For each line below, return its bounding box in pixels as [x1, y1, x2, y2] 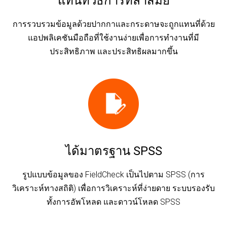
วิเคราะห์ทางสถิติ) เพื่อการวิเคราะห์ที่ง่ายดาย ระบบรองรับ [12, 183, 215, 193]
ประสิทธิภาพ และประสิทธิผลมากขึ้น [49, 46, 178, 56]
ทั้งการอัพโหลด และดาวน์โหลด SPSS [47, 197, 180, 207]
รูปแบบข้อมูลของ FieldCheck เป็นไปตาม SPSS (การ [22, 169, 205, 179]
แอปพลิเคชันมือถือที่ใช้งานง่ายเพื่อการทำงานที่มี [28, 32, 199, 43]
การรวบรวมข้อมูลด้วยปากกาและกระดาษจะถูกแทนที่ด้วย [12, 19, 215, 29]
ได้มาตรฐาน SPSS [65, 143, 162, 158]
